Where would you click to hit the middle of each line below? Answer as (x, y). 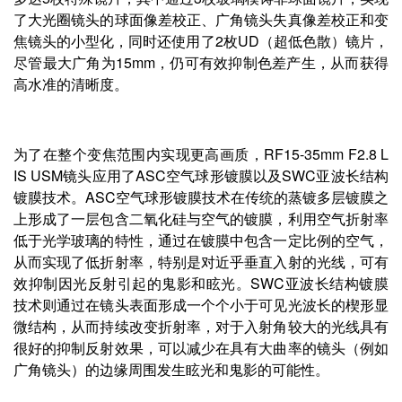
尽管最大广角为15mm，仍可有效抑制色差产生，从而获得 (201, 62)
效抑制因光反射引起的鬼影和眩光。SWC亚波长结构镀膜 (201, 283)
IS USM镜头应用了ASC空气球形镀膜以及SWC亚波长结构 (201, 175)
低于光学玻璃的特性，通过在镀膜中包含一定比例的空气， (201, 240)
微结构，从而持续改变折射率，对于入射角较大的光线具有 (201, 326)
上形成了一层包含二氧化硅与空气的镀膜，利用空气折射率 (201, 218)
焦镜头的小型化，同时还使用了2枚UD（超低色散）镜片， (201, 40)
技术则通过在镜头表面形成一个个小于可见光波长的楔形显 (201, 304)
